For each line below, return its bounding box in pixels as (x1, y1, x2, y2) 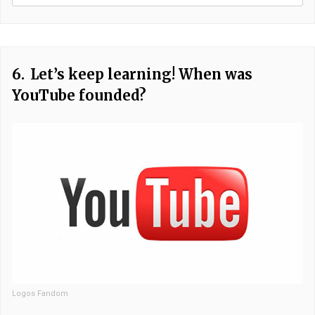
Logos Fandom (12, 289, 68, 299)
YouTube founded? (12, 86, 146, 104)
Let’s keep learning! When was (30, 65, 252, 83)
